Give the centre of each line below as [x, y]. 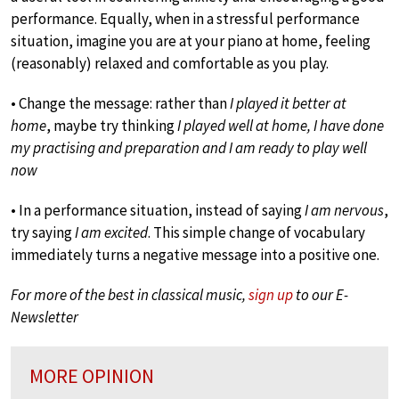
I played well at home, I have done [281, 125]
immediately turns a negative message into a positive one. [195, 254]
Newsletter [45, 317]
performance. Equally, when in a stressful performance [185, 18]
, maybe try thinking [112, 125]
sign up [271, 294]
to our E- [321, 294]
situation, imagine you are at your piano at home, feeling [191, 41]
